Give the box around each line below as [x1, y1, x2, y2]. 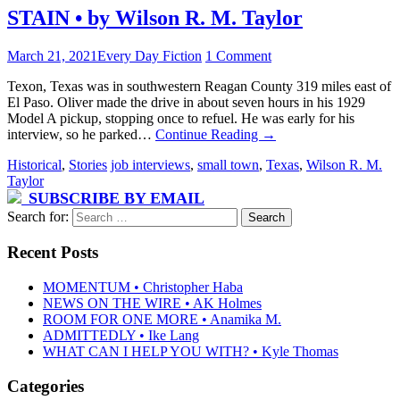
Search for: [7, 208, 69, 224]
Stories [69, 156, 107, 172]
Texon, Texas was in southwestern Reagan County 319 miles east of [7, 78, 391, 94]
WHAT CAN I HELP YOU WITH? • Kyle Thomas [43, 344, 338, 360]
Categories [7, 376, 84, 396]
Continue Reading [155, 126, 262, 142]
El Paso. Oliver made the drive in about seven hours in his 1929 [7, 94, 365, 110]
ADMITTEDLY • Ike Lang [43, 328, 199, 344]
